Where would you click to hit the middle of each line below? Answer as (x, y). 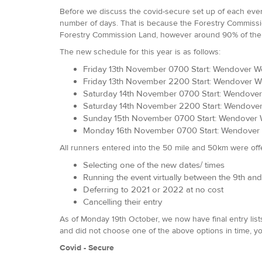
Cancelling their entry (123, 202)
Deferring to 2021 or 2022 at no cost (153, 189)
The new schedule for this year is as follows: (140, 52)
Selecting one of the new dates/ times (155, 165)
